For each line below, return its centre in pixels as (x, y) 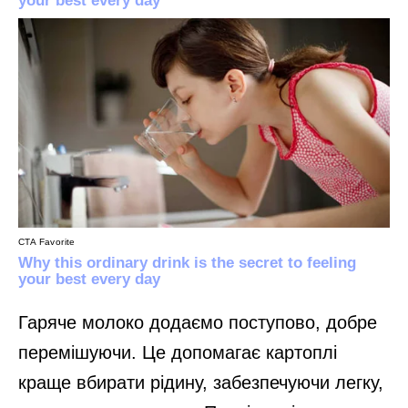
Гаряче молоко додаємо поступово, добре (198, 323)
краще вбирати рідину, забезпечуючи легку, (201, 383)
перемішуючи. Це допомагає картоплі (178, 353)
